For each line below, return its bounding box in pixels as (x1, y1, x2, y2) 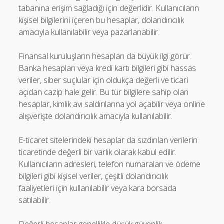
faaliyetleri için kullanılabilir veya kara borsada (18, 182, 177, 193)
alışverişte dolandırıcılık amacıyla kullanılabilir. (18, 110, 173, 121)
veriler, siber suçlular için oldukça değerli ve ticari (18, 74, 188, 85)
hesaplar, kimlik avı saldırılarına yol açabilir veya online (18, 98, 205, 109)
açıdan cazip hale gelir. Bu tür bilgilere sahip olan (18, 86, 189, 97)
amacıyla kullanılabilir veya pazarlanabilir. (18, 26, 160, 37)
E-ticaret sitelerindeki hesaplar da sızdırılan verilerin (18, 134, 198, 145)
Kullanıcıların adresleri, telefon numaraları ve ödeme (18, 158, 201, 169)
